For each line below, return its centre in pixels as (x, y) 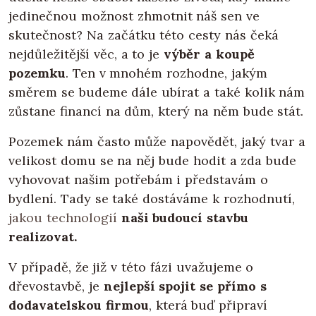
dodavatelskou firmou (79, 305)
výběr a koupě (209, 54)
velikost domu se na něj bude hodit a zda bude (153, 161)
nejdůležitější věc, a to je (86, 54)
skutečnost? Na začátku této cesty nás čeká (144, 35)
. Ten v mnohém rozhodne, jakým (166, 73)
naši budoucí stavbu (185, 218)
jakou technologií (63, 218)
